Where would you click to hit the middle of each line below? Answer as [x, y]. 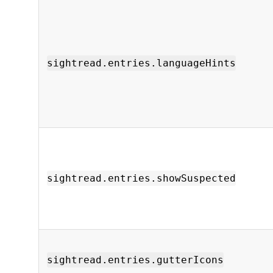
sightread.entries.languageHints [141, 63]
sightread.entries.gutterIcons [135, 260]
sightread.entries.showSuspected [141, 178]
